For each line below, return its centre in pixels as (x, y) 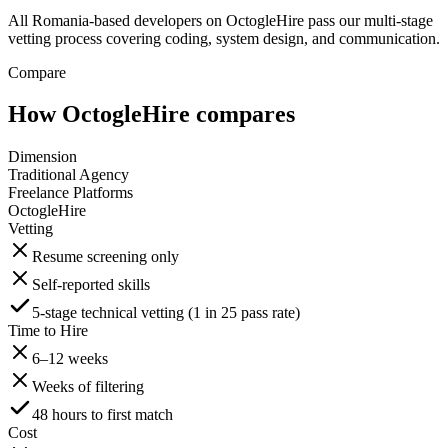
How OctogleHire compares (151, 114)
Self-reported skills (91, 285)
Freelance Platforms (70, 193)
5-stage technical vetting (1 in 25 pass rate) (166, 313)
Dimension (42, 157)
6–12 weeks (70, 359)
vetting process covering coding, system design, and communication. (224, 38)
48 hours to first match (102, 415)
